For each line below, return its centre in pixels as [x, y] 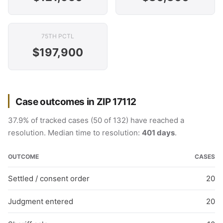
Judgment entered [41, 201]
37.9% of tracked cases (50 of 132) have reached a [96, 120]
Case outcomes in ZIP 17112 [76, 102]
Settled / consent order [49, 178]
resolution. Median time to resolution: [75, 133]
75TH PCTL [58, 36]
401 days [158, 133]
